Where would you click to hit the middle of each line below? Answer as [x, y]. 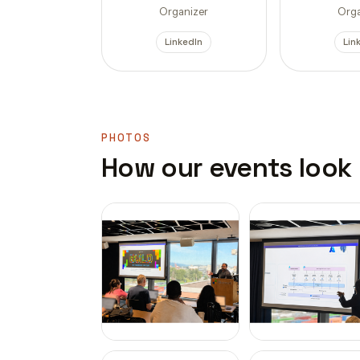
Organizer [184, 11]
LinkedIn [184, 42]
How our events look [227, 168]
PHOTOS [126, 138]
